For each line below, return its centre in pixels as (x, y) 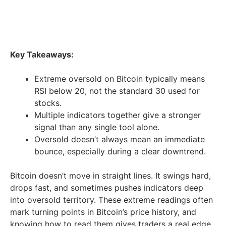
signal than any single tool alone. (97, 127)
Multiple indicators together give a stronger (118, 115)
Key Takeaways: (42, 54)
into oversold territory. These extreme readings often (111, 200)
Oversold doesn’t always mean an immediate (120, 139)
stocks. (48, 103)
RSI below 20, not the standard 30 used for (117, 91)
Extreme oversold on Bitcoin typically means (120, 78)
